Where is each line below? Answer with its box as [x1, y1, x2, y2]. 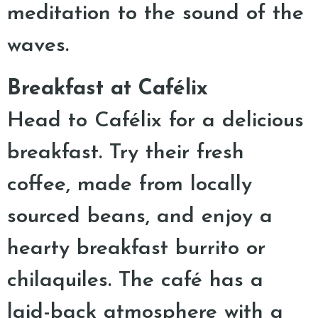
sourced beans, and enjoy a [7, 206, 273, 228]
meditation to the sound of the [7, 3, 304, 25]
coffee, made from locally [7, 174, 252, 196]
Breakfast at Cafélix [7, 78, 208, 100]
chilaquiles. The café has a [7, 270, 263, 292]
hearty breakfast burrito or [7, 238, 265, 260]
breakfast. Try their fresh [7, 142, 244, 164]
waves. [7, 35, 69, 57]
